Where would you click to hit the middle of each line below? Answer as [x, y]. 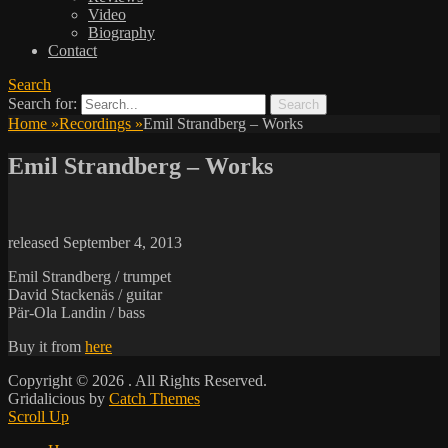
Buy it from [46, 347]
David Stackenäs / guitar [85, 295]
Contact [72, 51]
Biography [121, 33]
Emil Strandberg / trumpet [89, 277]
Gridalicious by [58, 399]
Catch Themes [154, 399]
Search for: [42, 104]
